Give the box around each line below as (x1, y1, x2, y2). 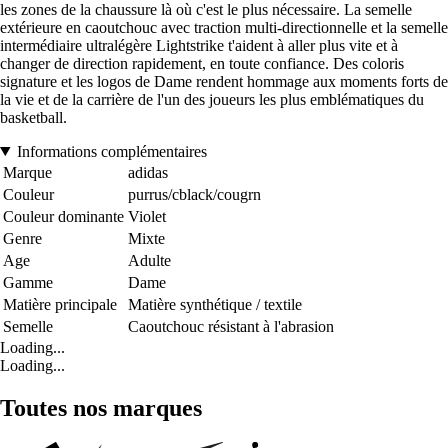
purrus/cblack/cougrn (128, 185, 261, 203)
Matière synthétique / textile (128, 295, 302, 313)
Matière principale (3, 295, 117, 313)
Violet (128, 207, 166, 225)
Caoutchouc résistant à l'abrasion (128, 317, 334, 335)
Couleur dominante (3, 207, 124, 225)
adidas (128, 163, 168, 181)
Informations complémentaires (16, 142, 207, 160)
